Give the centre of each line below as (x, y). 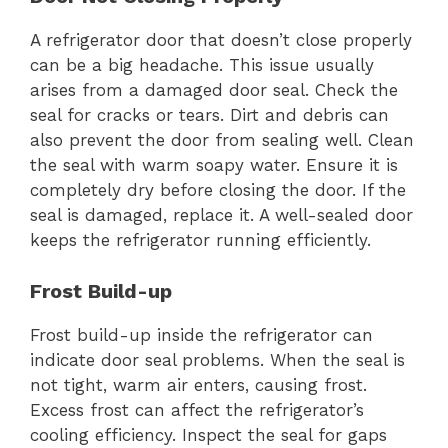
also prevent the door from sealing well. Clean (222, 140)
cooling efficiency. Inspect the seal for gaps (208, 434)
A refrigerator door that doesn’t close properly (221, 40)
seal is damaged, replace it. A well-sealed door (221, 215)
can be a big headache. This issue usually (202, 65)
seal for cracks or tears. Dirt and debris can (209, 115)
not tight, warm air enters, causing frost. (198, 384)
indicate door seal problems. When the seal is (217, 359)
